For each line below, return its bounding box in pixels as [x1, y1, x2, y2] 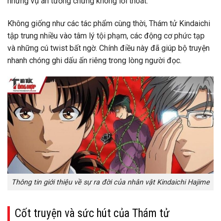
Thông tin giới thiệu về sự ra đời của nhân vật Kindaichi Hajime [11, 178, 210, 186]
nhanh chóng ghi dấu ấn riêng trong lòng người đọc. [7, 55, 182, 65]
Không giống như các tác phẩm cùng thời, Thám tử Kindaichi [7, 18, 210, 28]
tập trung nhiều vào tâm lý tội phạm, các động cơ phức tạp [7, 31, 205, 40]
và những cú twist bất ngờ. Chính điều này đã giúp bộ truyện [7, 43, 210, 53]
